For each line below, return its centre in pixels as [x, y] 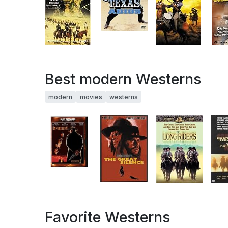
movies [91, 97]
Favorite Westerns [107, 217]
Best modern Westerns [123, 79]
